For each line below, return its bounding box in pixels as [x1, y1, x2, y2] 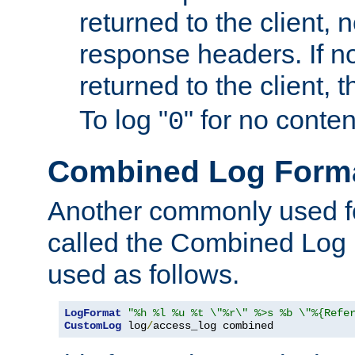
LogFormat [64, 306, 121, 319]
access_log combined [153, 319, 273, 332]
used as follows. [48, 258, 239, 289]
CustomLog [64, 319, 121, 332]
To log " [79, 105, 168, 136]
